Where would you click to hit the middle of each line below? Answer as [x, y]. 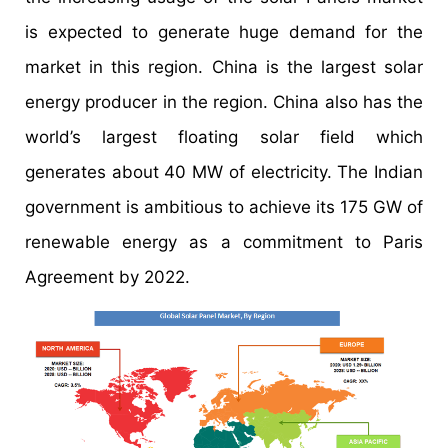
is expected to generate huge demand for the [224, 32]
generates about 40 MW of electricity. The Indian [224, 172]
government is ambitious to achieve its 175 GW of [224, 207]
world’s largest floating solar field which [224, 137]
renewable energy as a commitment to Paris [224, 242]
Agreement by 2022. [107, 277]
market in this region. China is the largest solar [224, 67]
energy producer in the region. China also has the [224, 102]
